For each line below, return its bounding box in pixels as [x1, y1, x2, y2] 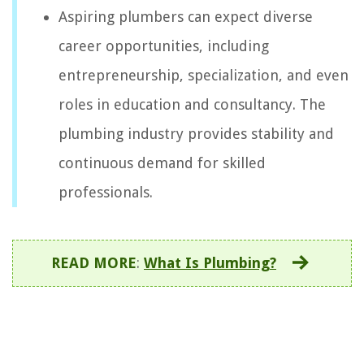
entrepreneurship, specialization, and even [58, 66, 349, 84]
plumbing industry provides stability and [58, 124, 334, 142]
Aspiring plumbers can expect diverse [58, 7, 313, 25]
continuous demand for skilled [58, 154, 266, 171]
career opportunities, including [58, 37, 269, 54]
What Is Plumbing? [144, 253, 276, 271]
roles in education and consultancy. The [58, 95, 326, 113]
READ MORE [51, 253, 136, 271]
